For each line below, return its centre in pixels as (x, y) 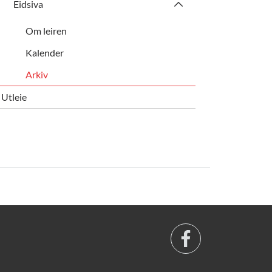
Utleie (14, 97)
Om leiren (46, 30)
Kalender (44, 52)
